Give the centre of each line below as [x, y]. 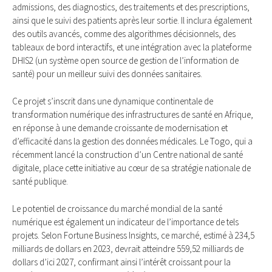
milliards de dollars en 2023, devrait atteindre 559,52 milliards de [128, 248]
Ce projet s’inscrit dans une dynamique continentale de [113, 101]
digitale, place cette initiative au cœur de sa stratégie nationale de [131, 168]
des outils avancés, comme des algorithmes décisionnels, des [124, 34]
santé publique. [40, 181]
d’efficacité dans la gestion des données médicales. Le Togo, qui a [132, 141]
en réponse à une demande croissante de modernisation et [120, 127]
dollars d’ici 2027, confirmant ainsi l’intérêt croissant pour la [121, 262]
